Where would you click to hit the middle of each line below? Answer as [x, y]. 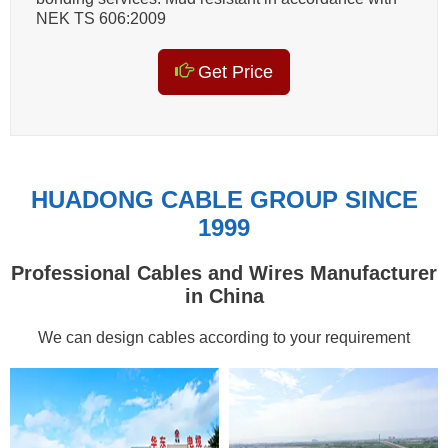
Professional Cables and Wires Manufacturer [224, 272]
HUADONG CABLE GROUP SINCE [224, 199]
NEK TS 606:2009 [101, 18]
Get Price [233, 71]
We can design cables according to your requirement [224, 337]
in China [224, 295]
